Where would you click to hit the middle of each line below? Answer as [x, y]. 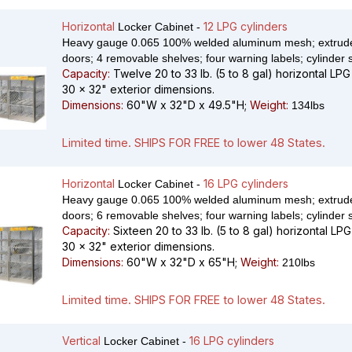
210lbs [297, 263]
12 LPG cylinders [246, 27]
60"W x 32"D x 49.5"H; [187, 105]
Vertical [81, 341]
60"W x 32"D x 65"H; [182, 262]
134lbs [306, 106]
